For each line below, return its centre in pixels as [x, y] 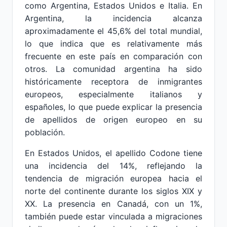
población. [45, 132]
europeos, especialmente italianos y [113, 94]
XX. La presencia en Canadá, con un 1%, [113, 204]
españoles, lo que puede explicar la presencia [113, 107]
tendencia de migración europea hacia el [113, 178]
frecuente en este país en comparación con [113, 56]
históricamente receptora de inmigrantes [113, 82]
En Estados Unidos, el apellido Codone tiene [113, 153]
